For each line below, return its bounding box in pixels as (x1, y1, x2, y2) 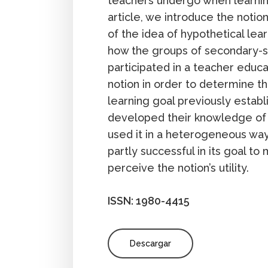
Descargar (130, 239, 172, 249)
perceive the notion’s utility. (108, 162, 249, 175)
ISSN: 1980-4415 (108, 194, 190, 208)
